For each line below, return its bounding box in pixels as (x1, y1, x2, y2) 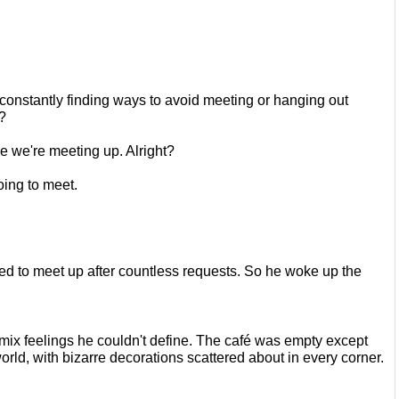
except (326, 332, 368, 348)
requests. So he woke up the (183, 263, 362, 279)
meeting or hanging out (203, 92, 348, 108)
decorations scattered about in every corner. (110, 349, 384, 365)
